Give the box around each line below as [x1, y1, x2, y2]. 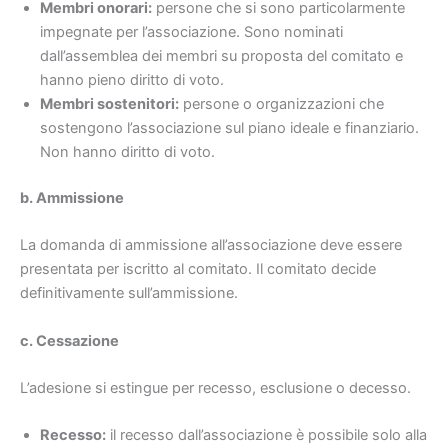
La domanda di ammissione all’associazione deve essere [20, 236, 402, 255]
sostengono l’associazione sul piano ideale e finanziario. [40, 119, 419, 138]
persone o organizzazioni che [179, 95, 384, 114]
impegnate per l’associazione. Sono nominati [40, 23, 343, 42]
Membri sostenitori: [40, 95, 179, 114]
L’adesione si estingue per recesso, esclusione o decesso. [20, 379, 411, 398]
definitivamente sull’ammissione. [20, 284, 238, 303]
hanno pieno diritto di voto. [40, 71, 224, 90]
